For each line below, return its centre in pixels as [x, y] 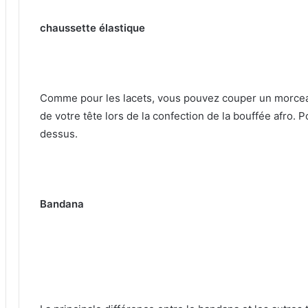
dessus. [59, 133]
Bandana [62, 203]
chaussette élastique [92, 27]
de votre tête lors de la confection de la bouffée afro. [169, 115]
